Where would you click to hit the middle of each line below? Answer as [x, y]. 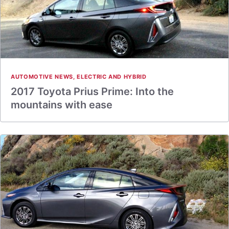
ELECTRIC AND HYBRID [112, 77]
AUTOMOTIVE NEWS [42, 77]
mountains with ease [62, 105]
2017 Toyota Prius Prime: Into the [92, 91]
